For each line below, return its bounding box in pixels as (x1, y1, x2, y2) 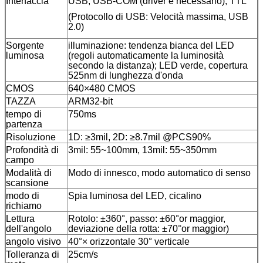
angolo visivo (6, 236, 61, 247)
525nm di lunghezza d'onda (68, 70, 183, 80)
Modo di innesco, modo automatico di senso (68, 167, 251, 178)
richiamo (6, 200, 42, 211)
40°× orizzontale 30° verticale (68, 236, 190, 247)
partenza (6, 119, 42, 129)
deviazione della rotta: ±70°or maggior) (68, 223, 229, 234)
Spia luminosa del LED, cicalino (68, 190, 201, 201)
